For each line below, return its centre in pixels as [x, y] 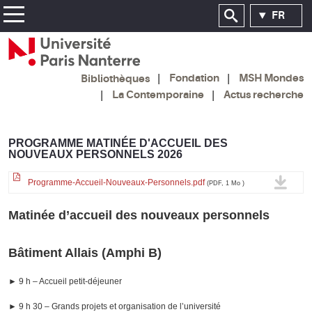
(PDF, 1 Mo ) [226, 183]
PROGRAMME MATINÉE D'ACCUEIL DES [118, 143]
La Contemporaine [158, 94]
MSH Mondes [271, 78]
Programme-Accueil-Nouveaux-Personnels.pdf [116, 182]
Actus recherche [264, 94]
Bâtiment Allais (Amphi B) [85, 252]
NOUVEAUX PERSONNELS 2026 [95, 154]
